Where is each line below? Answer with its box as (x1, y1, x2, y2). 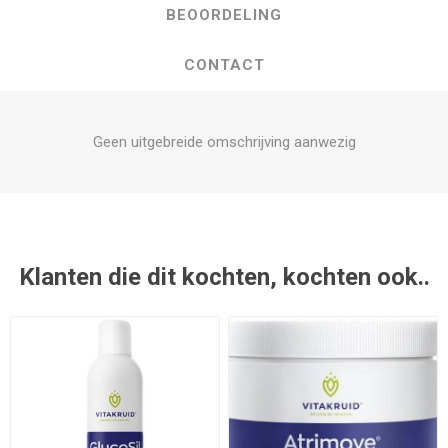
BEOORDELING (166, 5, 282, 24)
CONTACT (183, 55, 265, 74)
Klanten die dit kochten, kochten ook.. (18, 262, 430, 291)
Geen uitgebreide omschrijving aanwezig (92, 132, 356, 151)
